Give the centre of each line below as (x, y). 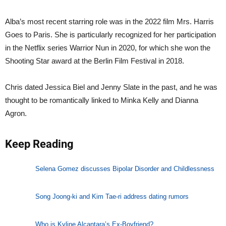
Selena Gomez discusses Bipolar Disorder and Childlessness (125, 169)
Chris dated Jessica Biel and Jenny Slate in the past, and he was (111, 87)
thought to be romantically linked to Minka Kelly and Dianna (102, 100)
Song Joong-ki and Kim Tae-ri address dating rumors (112, 197)
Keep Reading (39, 144)
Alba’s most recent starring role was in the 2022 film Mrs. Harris (109, 21)
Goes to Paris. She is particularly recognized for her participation (110, 34)
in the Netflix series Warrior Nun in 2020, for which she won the (108, 47)
